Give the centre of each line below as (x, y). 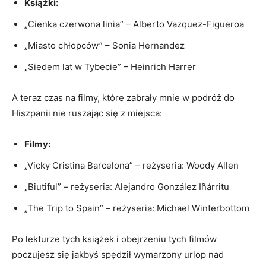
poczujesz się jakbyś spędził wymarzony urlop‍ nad (118, 254)
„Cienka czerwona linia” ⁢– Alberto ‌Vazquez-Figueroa (134, 24)
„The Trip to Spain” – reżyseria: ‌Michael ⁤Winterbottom (137, 208)
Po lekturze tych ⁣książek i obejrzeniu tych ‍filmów (114, 239)
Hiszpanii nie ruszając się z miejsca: (87, 113)
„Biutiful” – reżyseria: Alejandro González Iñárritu (127, 187)
